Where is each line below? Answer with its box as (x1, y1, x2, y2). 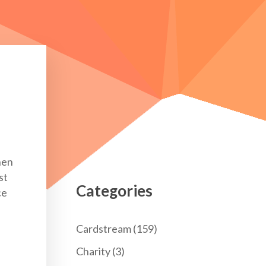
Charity (76, 245, 111, 258)
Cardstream (76, 222, 132, 235)
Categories (76, 181, 153, 200)
